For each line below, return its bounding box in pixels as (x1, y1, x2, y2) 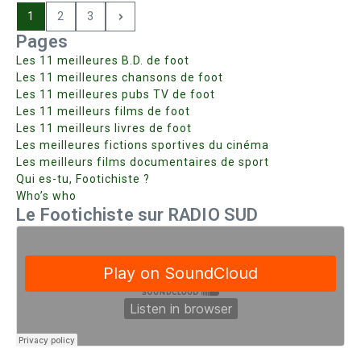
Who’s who (16, 189, 77, 202)
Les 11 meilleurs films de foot (16, 105, 190, 118)
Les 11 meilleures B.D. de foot (16, 54, 189, 67)
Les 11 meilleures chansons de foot (16, 71, 223, 84)
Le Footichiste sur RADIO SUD (16, 205, 259, 225)
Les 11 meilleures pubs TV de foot (16, 88, 215, 101)
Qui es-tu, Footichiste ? (16, 172, 150, 185)
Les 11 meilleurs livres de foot (16, 122, 192, 135)
